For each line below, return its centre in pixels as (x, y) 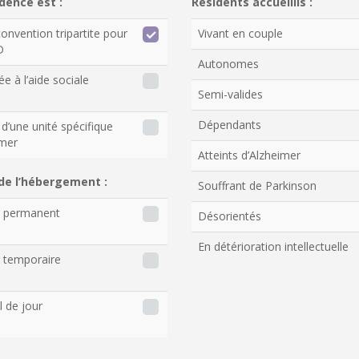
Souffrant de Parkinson (257, 186)
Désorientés (230, 216)
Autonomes (228, 64)
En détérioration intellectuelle (273, 246)
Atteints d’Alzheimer (249, 155)
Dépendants (230, 125)
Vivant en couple (240, 33)
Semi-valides (230, 94)
